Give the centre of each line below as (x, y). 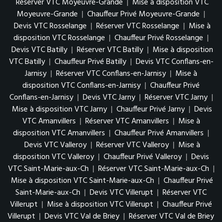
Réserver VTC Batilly (110, 50)
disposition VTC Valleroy (54, 157)
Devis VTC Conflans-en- (174, 62)
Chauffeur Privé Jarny (151, 110)
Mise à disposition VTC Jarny (59, 110)
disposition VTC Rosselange (59, 38)
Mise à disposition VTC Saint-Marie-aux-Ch (83, 181)
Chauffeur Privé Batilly (90, 62)
